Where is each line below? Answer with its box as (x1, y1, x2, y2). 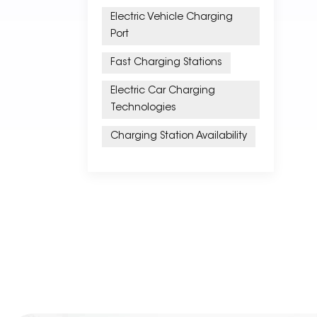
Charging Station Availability (110, 132, 247, 142)
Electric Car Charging (110, 86, 215, 96)
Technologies (110, 103, 176, 113)
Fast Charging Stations (110, 58, 222, 68)
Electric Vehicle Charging (110, 13, 233, 23)
